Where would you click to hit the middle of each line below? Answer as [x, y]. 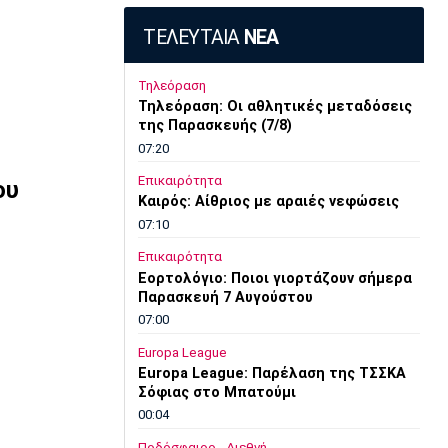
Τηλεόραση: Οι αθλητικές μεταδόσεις [274, 107]
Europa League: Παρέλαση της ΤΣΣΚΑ [271, 374]
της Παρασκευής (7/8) [214, 126]
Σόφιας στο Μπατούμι [216, 393]
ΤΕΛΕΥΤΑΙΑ [193, 37]
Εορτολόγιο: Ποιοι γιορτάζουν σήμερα [274, 278]
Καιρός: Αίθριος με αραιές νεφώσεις [268, 202]
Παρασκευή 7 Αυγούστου [225, 297]
